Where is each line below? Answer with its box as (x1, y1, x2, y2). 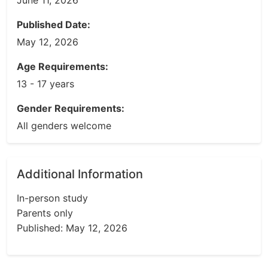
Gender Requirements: (17, 102, 124, 114)
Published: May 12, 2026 (17, 222, 127, 234)
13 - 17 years (17, 78, 74, 90)
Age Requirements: (17, 60, 108, 72)
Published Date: (17, 19, 90, 31)
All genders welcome (17, 120, 111, 132)
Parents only (17, 207, 73, 219)
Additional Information (17, 167, 143, 181)
